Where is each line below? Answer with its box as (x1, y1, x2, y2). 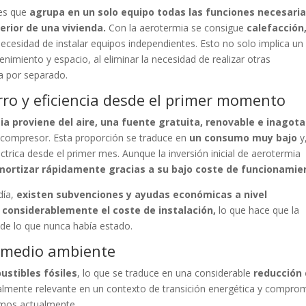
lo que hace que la (216, 204, 300, 217)
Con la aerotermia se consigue (106, 21, 247, 34)
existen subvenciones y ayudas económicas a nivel (14, 188, 268, 201)
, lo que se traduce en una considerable (77, 266, 251, 279)
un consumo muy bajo (189, 131, 298, 144)
